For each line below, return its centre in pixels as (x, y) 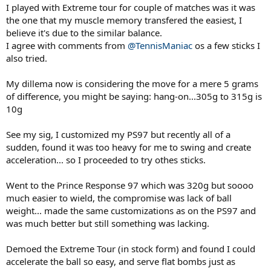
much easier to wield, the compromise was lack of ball (119, 198)
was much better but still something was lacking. (108, 223)
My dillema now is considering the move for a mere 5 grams (132, 83)
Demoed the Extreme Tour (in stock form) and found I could (131, 248)
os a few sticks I (226, 45)
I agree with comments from (67, 45)
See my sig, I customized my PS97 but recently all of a (118, 134)
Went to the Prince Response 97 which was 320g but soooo (130, 185)
